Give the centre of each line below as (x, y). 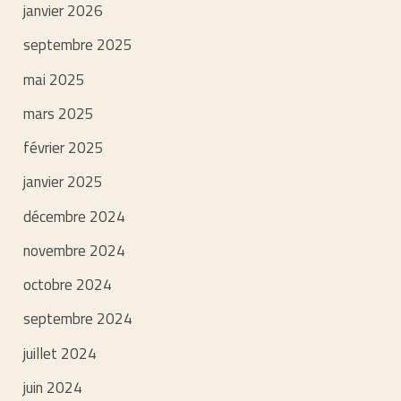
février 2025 (64, 148)
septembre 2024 (78, 319)
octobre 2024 (68, 285)
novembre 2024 (75, 250)
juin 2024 (53, 387)
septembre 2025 (78, 45)
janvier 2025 (64, 182)
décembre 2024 (75, 216)
